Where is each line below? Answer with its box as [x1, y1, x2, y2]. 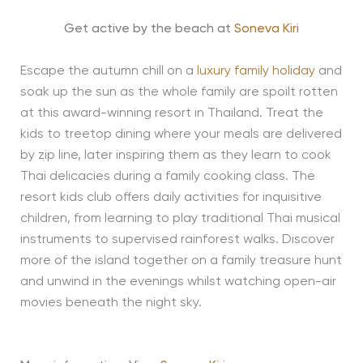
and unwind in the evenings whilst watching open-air [19, 275, 336, 289]
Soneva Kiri [234, 23, 299, 36]
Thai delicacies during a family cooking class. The [19, 170, 315, 184]
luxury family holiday [196, 65, 315, 79]
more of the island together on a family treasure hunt [19, 254, 342, 268]
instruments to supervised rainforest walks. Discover [19, 233, 335, 247]
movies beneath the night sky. [19, 297, 202, 310]
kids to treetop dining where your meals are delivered [19, 128, 342, 142]
